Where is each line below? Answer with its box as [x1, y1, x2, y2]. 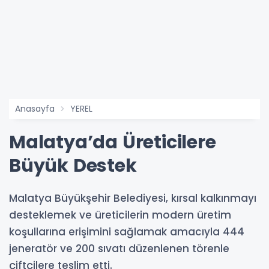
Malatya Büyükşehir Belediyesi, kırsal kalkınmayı [9, 191, 256, 206]
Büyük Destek [9, 153, 137, 179]
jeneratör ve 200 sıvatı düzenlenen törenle [9, 241, 229, 256]
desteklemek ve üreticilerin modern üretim [9, 208, 231, 223]
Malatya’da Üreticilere [9, 130, 216, 156]
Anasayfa [15, 103, 55, 115]
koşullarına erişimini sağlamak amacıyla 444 [9, 225, 244, 240]
